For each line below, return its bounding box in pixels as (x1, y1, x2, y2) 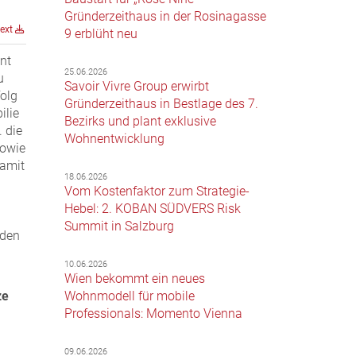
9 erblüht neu (64, 25, 138, 41)
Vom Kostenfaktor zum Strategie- (64, 183, 250, 199)
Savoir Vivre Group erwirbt (64, 78, 210, 94)
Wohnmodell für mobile (64, 288, 195, 304)
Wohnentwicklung (64, 130, 165, 146)
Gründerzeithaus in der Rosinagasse (64, 8, 267, 24)
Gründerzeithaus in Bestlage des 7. (64, 95, 259, 111)
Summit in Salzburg (64, 218, 175, 234)
